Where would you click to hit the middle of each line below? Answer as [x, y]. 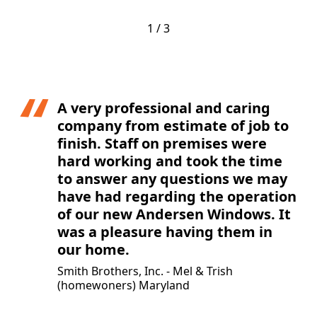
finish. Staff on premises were [162, 143]
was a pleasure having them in [165, 231]
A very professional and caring [164, 108]
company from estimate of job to [173, 125]
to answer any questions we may [172, 178]
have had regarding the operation [177, 196]
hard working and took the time [170, 161]
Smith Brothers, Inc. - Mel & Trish [145, 271]
